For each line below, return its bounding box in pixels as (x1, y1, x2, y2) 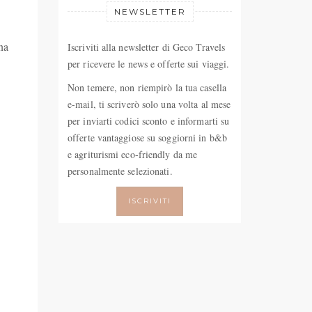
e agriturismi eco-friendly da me (68, 148, 198, 161)
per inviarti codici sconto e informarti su (68, 114, 230, 127)
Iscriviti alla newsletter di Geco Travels (68, 40, 226, 54)
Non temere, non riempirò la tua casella (68, 81, 226, 94)
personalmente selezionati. (68, 164, 173, 178)
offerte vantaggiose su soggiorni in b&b (68, 131, 227, 144)
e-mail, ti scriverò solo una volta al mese (68, 97, 231, 111)
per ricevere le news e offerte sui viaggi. (68, 57, 230, 70)
